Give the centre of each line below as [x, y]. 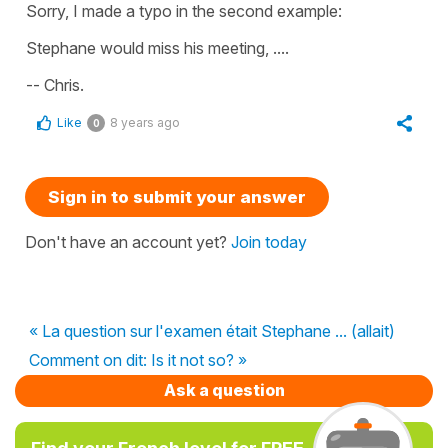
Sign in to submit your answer [177, 196]
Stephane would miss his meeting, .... [157, 47]
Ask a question [224, 389]
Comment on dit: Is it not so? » [138, 359]
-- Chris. [57, 84]
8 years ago [145, 122]
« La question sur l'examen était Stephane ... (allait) [212, 330]
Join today [269, 241]
